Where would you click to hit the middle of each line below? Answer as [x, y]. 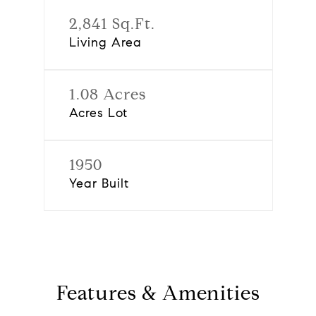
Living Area [105, 42]
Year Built [99, 183]
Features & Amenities [158, 293]
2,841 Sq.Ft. [112, 24]
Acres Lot [98, 113]
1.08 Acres [107, 94]
